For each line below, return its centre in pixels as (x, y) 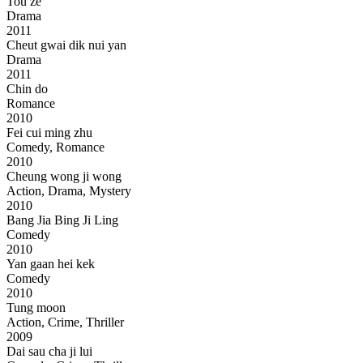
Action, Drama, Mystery (69, 191)
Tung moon (38, 308)
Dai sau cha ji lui (49, 352)
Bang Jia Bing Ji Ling (64, 220)
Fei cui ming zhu (49, 133)
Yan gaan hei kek (51, 264)
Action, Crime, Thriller (65, 322)
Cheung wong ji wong (64, 177)
